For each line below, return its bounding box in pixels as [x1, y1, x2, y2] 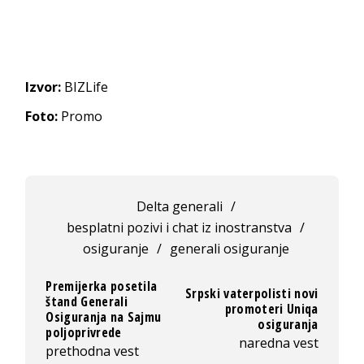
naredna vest [238, 334, 318, 353]
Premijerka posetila [45, 276, 158, 295]
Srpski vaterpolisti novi [184, 284, 318, 303]
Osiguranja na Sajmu [45, 307, 162, 326]
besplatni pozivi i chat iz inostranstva [67, 218, 292, 236]
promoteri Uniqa [224, 300, 318, 318]
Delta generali [136, 197, 223, 215]
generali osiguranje [169, 239, 289, 258]
